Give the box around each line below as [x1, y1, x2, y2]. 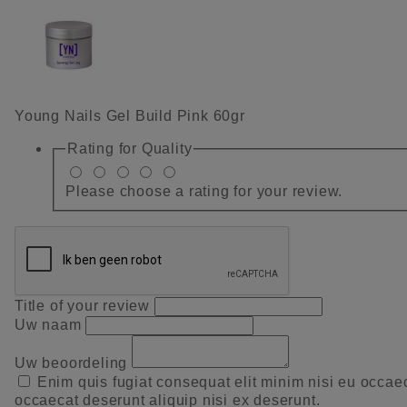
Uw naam [15, 316, 86, 333]
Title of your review [15, 297, 154, 313]
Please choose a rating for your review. [65, 183, 343, 199]
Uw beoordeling [15, 354, 132, 371]
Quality [141, 141, 193, 157]
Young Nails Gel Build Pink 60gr [15, 108, 245, 124]
